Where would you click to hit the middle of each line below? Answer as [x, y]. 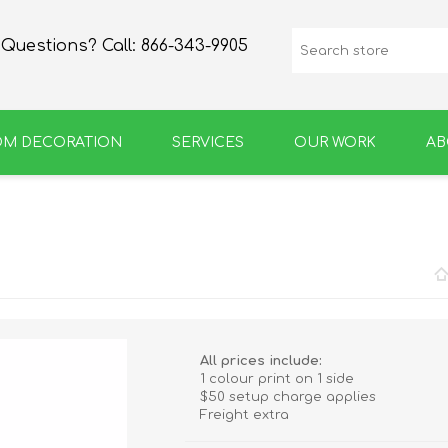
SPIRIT [121, 239]
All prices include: [261, 361]
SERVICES [207, 142]
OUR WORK [334, 142]
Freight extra [245, 415]
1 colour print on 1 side [277, 379]
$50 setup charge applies [288, 397]
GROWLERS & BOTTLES [326, 239]
